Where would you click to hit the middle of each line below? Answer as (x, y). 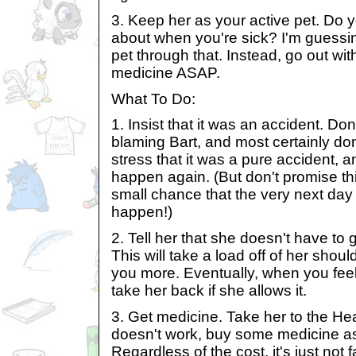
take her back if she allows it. (209, 290)
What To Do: (153, 99)
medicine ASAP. (166, 72)
